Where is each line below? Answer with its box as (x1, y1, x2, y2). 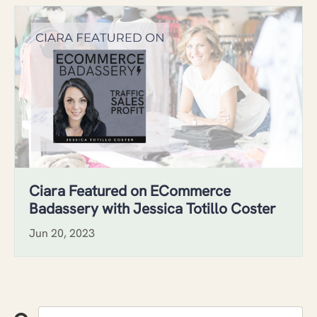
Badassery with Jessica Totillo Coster (29, 199, 276, 218)
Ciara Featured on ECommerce (29, 181, 231, 200)
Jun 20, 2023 (29, 226, 95, 241)
